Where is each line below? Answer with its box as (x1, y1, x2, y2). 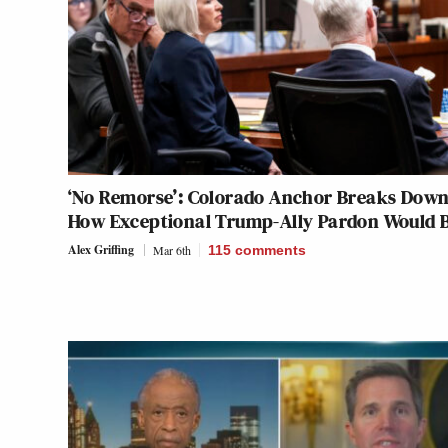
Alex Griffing (68, 240, 134, 258)
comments (235, 241, 306, 258)
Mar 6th (153, 241, 191, 258)
